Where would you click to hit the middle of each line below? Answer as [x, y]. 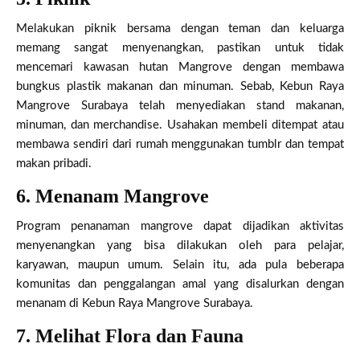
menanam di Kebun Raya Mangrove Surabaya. [135, 303]
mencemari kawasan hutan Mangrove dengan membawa [180, 67]
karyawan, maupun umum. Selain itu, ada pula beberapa [180, 264]
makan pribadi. [54, 163]
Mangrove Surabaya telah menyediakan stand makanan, [180, 105]
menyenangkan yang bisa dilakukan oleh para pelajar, [180, 245]
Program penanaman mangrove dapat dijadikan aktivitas [180, 226]
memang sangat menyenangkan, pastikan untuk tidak [180, 47]
